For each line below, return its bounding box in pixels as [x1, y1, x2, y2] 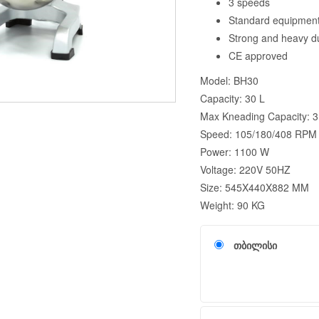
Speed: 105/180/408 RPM [199, 127, 317, 142]
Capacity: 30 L [199, 91, 265, 106]
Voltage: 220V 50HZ [199, 162, 291, 177]
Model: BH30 [199, 73, 258, 88]
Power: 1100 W [199, 145, 269, 159]
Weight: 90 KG [199, 198, 265, 213]
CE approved [228, 48, 288, 63]
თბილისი [234, 238, 278, 253]
